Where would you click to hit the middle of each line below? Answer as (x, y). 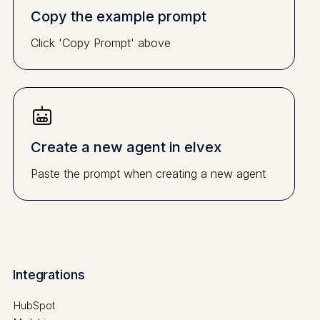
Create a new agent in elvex (126, 147)
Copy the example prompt (118, 17)
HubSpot (34, 306)
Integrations (49, 275)
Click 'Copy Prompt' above (100, 43)
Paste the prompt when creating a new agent (148, 174)
